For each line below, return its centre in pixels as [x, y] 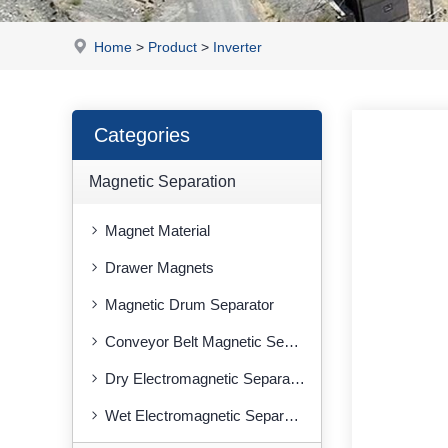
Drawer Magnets [159, 267]
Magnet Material [157, 230]
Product [172, 47]
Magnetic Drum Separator [189, 304]
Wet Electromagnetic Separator [194, 415]
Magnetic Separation [162, 181]
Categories [142, 135]
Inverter [237, 47]
